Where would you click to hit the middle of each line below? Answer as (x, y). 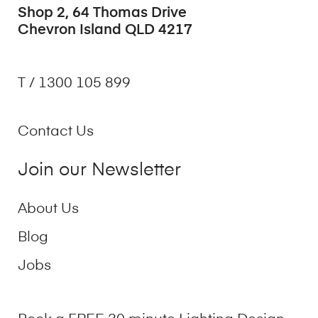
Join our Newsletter (99, 171)
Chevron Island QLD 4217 (105, 31)
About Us (48, 209)
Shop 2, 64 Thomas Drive (102, 13)
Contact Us (56, 132)
